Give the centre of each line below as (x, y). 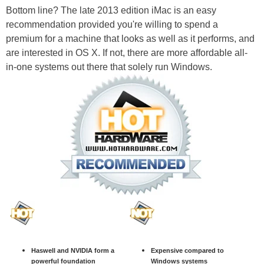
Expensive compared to (187, 250)
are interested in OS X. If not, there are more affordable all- (127, 53)
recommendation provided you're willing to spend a (112, 25)
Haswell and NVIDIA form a (73, 250)
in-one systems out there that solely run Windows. (109, 67)
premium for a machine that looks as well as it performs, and (130, 39)
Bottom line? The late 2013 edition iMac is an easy (111, 11)
